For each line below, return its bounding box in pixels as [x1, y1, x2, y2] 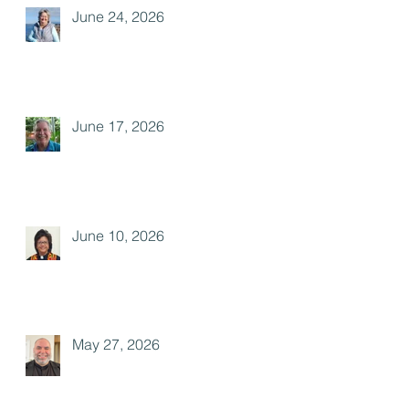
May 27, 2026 [72, 335, 160, 353]
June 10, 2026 [72, 226, 164, 245]
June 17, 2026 [72, 117, 164, 135]
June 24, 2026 [72, 7, 164, 26]
